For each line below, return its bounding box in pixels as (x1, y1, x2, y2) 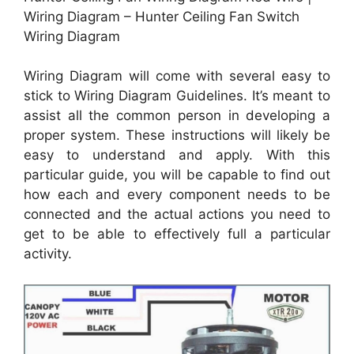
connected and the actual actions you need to (24, 206, 330, 223)
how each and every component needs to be (24, 186, 330, 203)
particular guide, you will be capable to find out (24, 167, 330, 183)
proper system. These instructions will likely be (24, 127, 330, 144)
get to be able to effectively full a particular (24, 226, 330, 243)
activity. (24, 246, 72, 262)
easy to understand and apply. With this (24, 147, 330, 164)
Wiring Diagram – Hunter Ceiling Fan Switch (24, 8, 299, 24)
